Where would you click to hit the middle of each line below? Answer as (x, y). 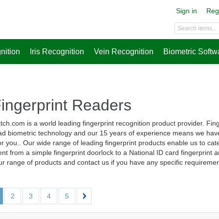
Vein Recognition (124, 52)
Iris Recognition (57, 52)
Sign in (186, 11)
